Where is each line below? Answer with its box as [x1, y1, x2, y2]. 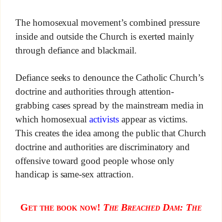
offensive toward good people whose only [15, 155, 175, 166]
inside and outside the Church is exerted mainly [15, 31, 195, 42]
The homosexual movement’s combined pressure [15, 17, 200, 28]
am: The [169, 201, 202, 213]
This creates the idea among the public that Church [15, 128, 207, 139]
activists [89, 114, 119, 125]
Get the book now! [20, 201, 103, 213]
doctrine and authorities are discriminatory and [15, 141, 190, 152]
